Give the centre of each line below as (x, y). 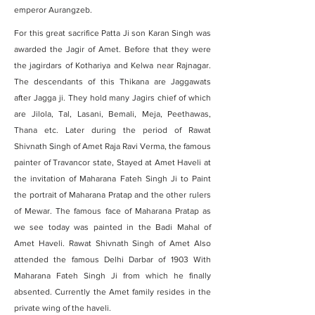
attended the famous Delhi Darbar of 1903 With (112, 259)
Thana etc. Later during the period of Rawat (112, 130)
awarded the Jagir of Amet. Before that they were (112, 49)
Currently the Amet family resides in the (133, 292)
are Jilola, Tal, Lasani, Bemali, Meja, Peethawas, (112, 114)
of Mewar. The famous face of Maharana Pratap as (112, 211)
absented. (35, 292)
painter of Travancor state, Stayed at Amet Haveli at (112, 162)
